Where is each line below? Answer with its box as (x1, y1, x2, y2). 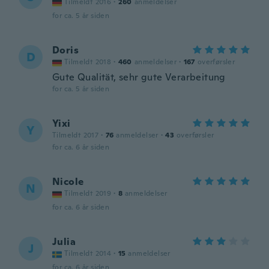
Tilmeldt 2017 (52, 130, 99, 140)
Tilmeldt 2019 (64, 189, 112, 198)
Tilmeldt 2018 (64, 57, 112, 67)
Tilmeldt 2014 (64, 249, 112, 258)
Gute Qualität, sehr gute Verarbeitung (52, 71, 226, 83)
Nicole (52, 175, 84, 188)
